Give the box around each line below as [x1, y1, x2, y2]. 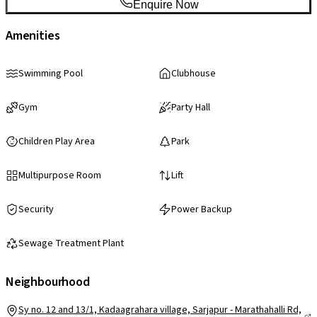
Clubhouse [171, 67, 216, 81]
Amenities [6, 27, 60, 45]
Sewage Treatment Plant [18, 236, 124, 251]
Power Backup [171, 202, 232, 217]
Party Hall [171, 100, 210, 115]
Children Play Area [18, 134, 95, 149]
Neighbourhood [6, 273, 90, 292]
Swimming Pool [18, 67, 83, 81]
